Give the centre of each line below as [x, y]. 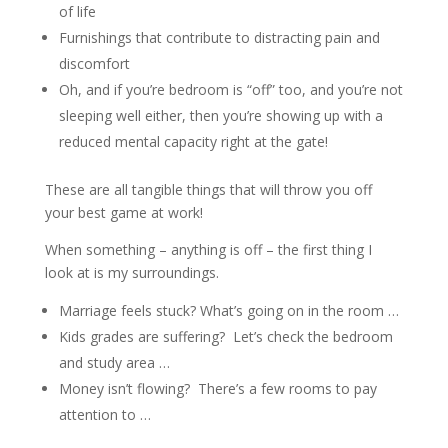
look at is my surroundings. [133, 273]
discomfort [94, 64]
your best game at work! [125, 213]
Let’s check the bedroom [312, 337]
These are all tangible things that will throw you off [208, 190]
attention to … [104, 415]
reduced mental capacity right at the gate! [195, 142]
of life [77, 12]
